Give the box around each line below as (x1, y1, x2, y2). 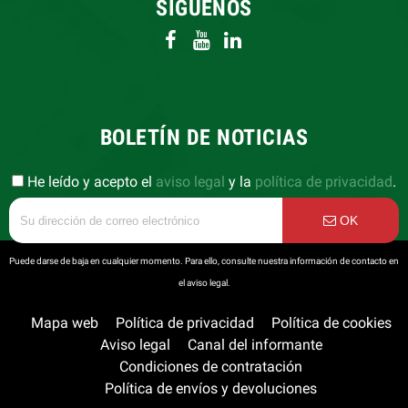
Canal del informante (187, 336, 322, 354)
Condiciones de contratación (119, 358, 302, 376)
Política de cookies (270, 314, 392, 332)
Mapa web (30, 314, 98, 332)
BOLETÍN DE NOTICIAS (99, 125, 309, 151)
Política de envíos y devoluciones (105, 380, 317, 398)
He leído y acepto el (24, 173, 156, 191)
